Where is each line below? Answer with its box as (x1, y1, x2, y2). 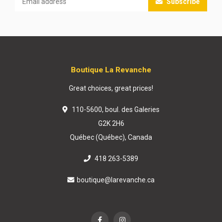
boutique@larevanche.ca (77, 176, 155, 184)
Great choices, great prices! (69, 84, 153, 92)
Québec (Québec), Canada (70, 133, 152, 141)
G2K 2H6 (98, 119, 124, 127)
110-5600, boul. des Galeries (70, 106, 160, 113)
